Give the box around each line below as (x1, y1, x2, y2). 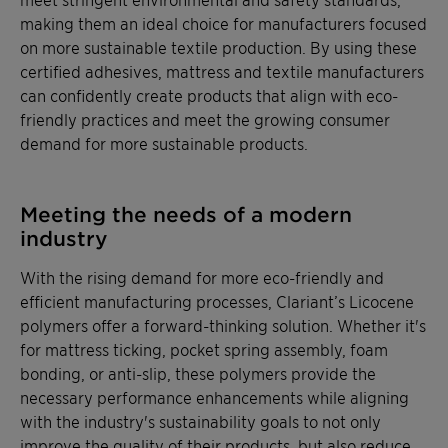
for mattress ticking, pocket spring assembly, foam (20, 338, 388, 359)
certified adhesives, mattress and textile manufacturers (20, 60, 424, 81)
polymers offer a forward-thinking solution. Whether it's (20, 314, 426, 335)
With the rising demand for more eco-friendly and (20, 266, 384, 287)
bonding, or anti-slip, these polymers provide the (20, 362, 376, 383)
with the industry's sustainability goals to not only (20, 410, 381, 431)
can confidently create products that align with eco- (20, 84, 398, 105)
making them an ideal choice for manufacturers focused (20, 12, 427, 33)
